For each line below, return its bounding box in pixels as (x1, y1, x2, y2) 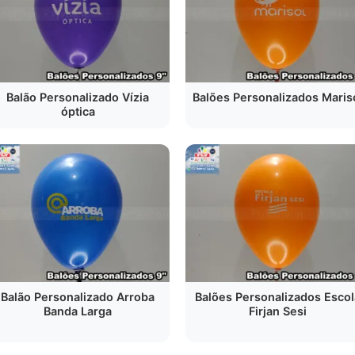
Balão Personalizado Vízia (6, 90, 149, 104)
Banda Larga (44, 304, 112, 318)
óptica (60, 105, 95, 118)
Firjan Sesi (248, 304, 307, 318)
